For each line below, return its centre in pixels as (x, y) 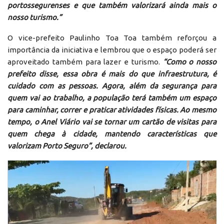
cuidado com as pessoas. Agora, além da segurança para (112, 85)
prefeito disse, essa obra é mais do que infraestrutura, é (112, 73)
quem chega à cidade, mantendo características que (112, 133)
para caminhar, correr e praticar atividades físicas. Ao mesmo (112, 109)
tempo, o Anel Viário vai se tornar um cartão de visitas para (112, 121)
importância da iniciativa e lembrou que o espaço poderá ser (112, 49)
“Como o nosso (189, 61)
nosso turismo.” (34, 17)
